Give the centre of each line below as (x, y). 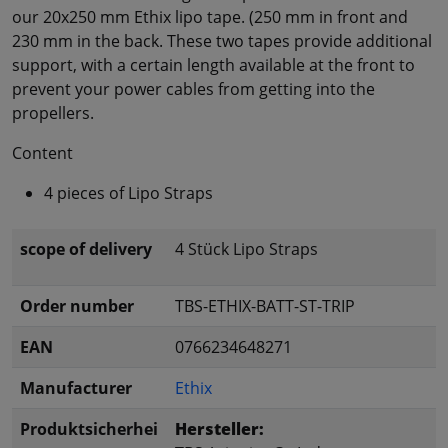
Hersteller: (219, 429)
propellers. (53, 113)
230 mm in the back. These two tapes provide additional (222, 41)
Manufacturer (76, 388)
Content (42, 153)
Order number (77, 306)
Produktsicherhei (89, 429)
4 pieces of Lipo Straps (128, 193)
